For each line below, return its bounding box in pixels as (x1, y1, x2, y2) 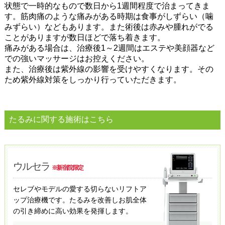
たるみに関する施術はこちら (9, 115, 114, 124)
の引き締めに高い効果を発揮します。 (13, 206, 133, 215)
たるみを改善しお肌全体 (69, 195, 147, 204)
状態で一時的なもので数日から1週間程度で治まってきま (4, 1, 210, 10)
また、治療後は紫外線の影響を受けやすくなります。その (4, 64, 213, 73)
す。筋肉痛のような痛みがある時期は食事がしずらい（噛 (4, 12, 213, 21)
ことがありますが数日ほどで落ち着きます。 (4, 33, 165, 42)
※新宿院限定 (51, 164, 83, 171)
